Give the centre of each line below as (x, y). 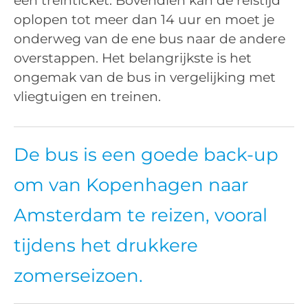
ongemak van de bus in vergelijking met (145, 78)
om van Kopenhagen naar (131, 185)
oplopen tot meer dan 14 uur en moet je (144, 20)
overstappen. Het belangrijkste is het (133, 58)
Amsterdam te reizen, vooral (141, 215)
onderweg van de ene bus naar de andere (150, 39)
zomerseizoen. (78, 275)
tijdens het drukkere (106, 245)
